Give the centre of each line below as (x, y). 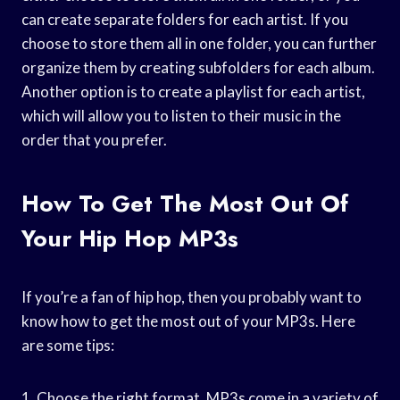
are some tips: (68, 345)
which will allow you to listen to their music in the (181, 115)
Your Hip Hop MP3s (130, 238)
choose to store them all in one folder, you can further (199, 43)
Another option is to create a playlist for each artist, (193, 91)
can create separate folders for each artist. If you (185, 19)
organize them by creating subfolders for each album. (198, 67)
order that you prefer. (94, 139)
